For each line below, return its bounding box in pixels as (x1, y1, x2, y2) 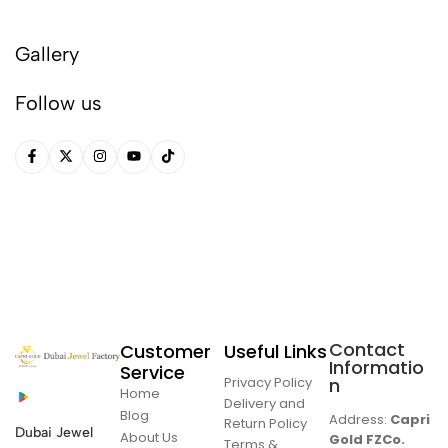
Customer (119, 339, 211, 364)
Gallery (15, 42, 79, 67)
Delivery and (224, 394, 305, 413)
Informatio (328, 355, 424, 380)
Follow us (15, 91, 102, 116)
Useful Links (224, 339, 327, 364)
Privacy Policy (224, 373, 312, 392)
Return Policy (224, 414, 307, 433)
